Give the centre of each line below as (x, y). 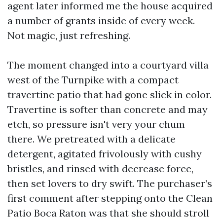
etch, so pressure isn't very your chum (96, 124)
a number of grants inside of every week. (101, 20)
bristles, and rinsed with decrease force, (100, 168)
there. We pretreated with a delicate (92, 139)
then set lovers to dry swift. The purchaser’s (110, 183)
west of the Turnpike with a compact (93, 80)
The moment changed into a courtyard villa (108, 65)
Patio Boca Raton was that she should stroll (108, 213)
